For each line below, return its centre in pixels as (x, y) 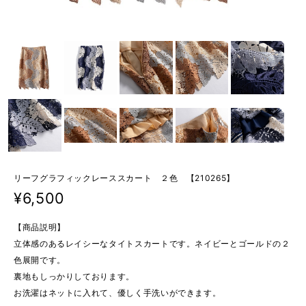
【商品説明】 (40, 227)
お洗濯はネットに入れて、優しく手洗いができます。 (117, 292)
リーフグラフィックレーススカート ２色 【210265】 (124, 178)
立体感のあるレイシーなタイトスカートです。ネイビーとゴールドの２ (152, 243)
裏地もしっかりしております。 (74, 276)
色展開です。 (40, 260)
